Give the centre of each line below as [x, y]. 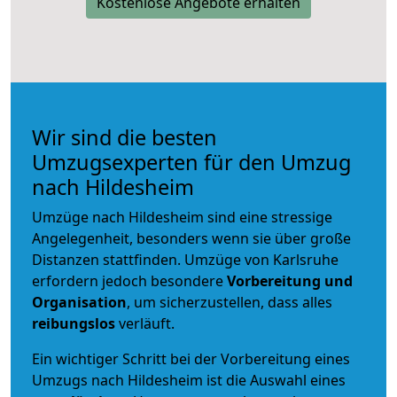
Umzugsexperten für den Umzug [191, 162]
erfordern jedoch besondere [129, 280]
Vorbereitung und [290, 280]
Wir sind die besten [125, 137]
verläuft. [145, 323]
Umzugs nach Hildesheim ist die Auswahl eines [189, 380]
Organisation [79, 302]
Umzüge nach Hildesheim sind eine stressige [182, 217]
